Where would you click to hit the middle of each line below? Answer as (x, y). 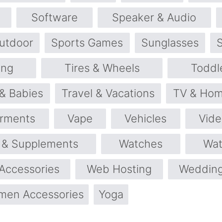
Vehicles (146, 119)
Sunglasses (170, 43)
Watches (141, 144)
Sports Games (87, 43)
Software (54, 18)
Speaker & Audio (154, 18)
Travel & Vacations (108, 93)
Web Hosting (119, 169)
